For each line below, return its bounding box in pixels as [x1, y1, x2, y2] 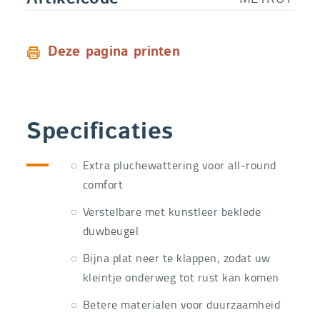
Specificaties [26, 120, 174, 144]
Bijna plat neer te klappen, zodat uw [82, 250, 271, 266]
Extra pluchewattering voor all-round [82, 156, 276, 173]
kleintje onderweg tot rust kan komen [82, 269, 279, 286]
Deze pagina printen [48, 44, 181, 59]
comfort [82, 176, 124, 192]
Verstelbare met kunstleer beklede [82, 203, 261, 219]
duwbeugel [82, 222, 139, 239]
